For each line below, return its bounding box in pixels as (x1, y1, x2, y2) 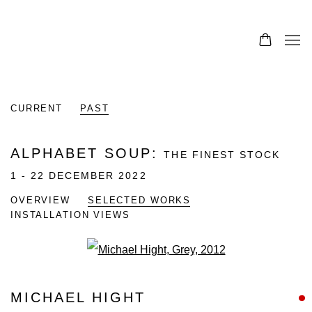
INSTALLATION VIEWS (10, 210, 130, 221)
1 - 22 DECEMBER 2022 (10, 170, 147, 182)
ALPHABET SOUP (10, 146, 152, 162)
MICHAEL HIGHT (10, 290, 146, 306)
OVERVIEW (10, 195, 70, 206)
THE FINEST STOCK (164, 149, 280, 161)
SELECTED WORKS (87, 195, 192, 206)
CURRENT (10, 103, 63, 114)
